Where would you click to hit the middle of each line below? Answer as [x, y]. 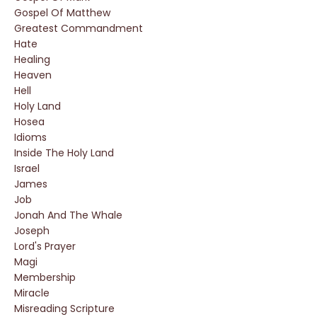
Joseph [32, 231]
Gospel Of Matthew [62, 13]
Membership [45, 277]
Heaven [33, 75]
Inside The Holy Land [64, 153]
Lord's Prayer [45, 246]
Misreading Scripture [64, 309]
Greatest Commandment [79, 28]
